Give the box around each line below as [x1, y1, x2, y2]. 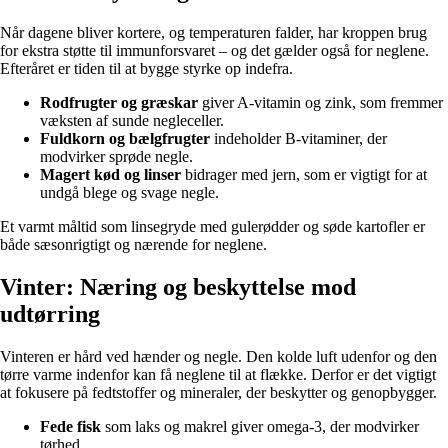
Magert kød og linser [40, 166, 181, 184]
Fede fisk [40, 418, 101, 436]
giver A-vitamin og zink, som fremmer [198, 94, 443, 112]
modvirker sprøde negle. [40, 148, 193, 166]
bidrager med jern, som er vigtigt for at [181, 166, 427, 184]
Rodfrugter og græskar [40, 94, 198, 112]
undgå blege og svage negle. [40, 184, 219, 202]
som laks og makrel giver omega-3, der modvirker [101, 418, 419, 436]
